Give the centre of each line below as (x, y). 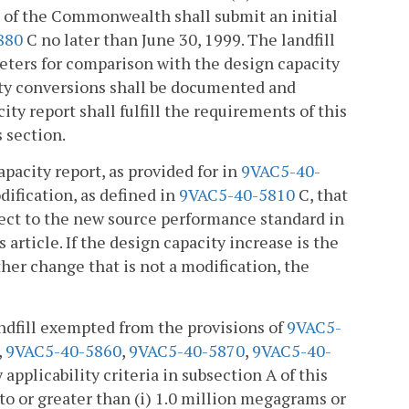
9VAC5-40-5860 (63, 350)
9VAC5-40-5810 (237, 195)
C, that (321, 195)
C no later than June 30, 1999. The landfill (179, 40)
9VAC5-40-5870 (187, 350)
